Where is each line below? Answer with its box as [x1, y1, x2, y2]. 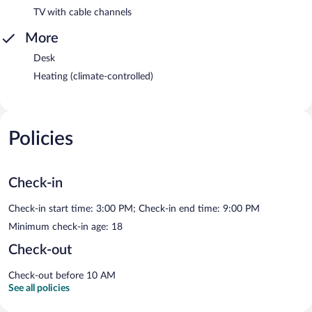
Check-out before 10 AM [8, 270, 116, 281]
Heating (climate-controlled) [33, 71, 153, 81]
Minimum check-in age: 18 [8, 221, 123, 232]
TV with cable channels [33, 7, 132, 17]
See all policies [8, 283, 70, 293]
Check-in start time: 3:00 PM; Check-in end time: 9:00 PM [8, 203, 260, 214]
